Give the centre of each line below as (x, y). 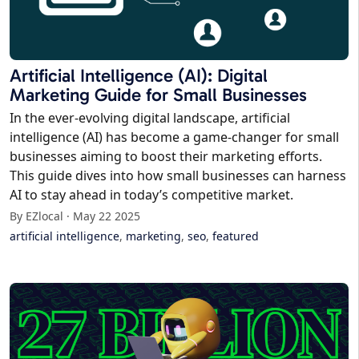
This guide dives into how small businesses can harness (178, 176)
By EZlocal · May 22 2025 (75, 216)
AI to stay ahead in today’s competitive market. (151, 195)
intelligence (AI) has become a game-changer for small (174, 137)
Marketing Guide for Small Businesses (158, 95)
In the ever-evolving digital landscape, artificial (150, 118)
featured (236, 236)
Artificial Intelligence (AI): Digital (139, 76)
